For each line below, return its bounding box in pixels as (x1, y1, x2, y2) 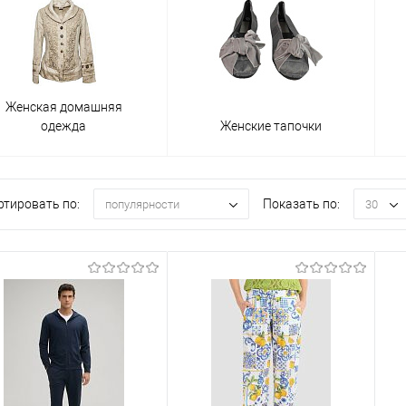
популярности (105, 197, 179, 211)
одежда (41, 118, 86, 133)
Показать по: (263, 197, 340, 212)
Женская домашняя (5, 99, 122, 114)
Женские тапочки (220, 118, 322, 133)
